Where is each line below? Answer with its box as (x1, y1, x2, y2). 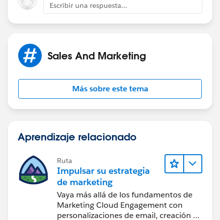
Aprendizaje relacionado (18, 130, 137, 143)
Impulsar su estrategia (57, 165, 150, 176)
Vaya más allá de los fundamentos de (57, 189, 192, 200)
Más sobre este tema (72, 83, 148, 94)
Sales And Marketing (48, 49, 146, 62)
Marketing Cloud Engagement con (57, 199, 183, 210)
